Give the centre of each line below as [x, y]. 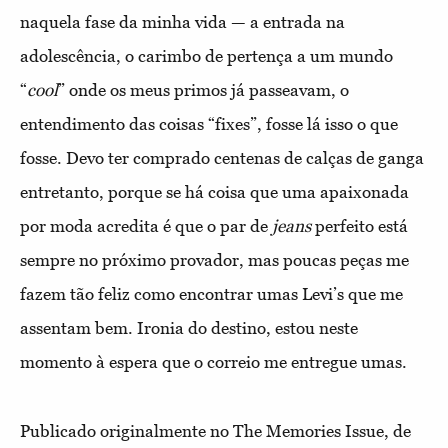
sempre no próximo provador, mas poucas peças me [214, 260]
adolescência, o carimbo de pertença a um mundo [206, 56]
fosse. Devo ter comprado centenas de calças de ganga [222, 158]
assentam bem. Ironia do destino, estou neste [189, 328]
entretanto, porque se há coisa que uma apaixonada [214, 192]
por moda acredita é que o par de [146, 226]
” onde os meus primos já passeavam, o [203, 90]
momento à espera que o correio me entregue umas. [215, 362]
